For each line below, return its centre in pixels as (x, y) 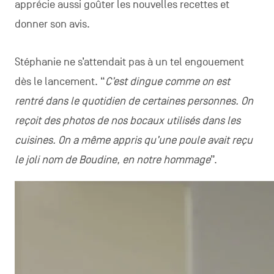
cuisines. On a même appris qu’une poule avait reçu (133, 141)
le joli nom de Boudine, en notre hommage (112, 160)
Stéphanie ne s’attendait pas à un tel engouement (129, 62)
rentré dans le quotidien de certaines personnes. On (134, 102)
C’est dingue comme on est (167, 82)
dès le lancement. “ (60, 82)
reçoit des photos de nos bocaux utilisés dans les (127, 121)
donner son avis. (52, 24)
